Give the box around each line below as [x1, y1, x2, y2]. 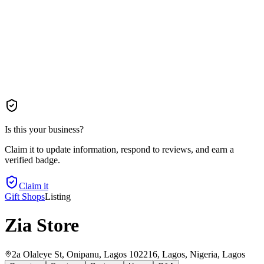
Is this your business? [5, 124, 84, 134]
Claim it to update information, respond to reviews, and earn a [5, 144, 234, 154]
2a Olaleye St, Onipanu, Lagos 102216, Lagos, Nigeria [12, 249, 217, 259]
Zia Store [5, 214, 79, 236]
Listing [45, 192, 71, 202]
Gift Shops [5, 192, 45, 202]
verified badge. [5, 155, 60, 165]
